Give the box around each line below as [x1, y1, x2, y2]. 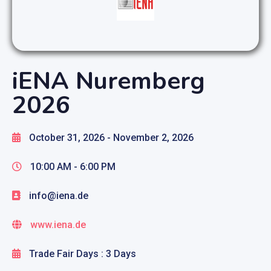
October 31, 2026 [29, 131, 105, 143]
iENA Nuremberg [12, 64, 205, 97]
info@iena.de [29, 189, 88, 201]
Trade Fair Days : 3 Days [29, 247, 136, 260]
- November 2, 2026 [107, 131, 194, 143]
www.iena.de [30, 218, 86, 230]
